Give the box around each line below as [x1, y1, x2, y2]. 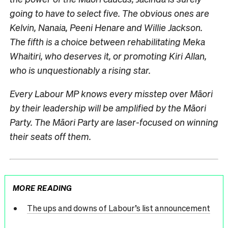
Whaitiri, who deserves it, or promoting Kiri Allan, [10, 49, 207, 62]
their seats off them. [10, 130, 91, 142]
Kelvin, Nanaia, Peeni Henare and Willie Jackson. [10, 21, 203, 33]
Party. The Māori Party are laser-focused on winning [10, 116, 218, 128]
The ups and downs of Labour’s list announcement [26, 203, 210, 214]
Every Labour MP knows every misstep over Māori [10, 87, 213, 99]
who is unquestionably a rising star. [10, 64, 151, 76]
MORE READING [13, 182, 72, 192]
